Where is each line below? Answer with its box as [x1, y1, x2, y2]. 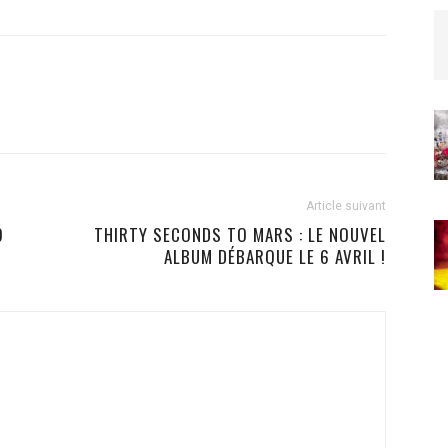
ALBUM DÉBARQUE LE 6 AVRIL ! [164, 243, 386, 269]
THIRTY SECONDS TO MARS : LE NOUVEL [94, 221, 386, 247]
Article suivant [306, 198, 386, 213]
